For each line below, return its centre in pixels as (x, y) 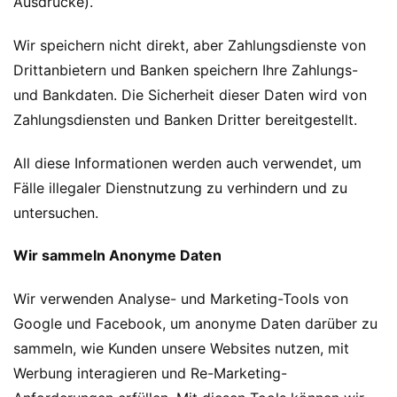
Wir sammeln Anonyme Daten (117, 256)
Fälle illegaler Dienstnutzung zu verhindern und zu (180, 187)
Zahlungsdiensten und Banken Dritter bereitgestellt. (185, 119)
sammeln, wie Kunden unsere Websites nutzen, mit (181, 349)
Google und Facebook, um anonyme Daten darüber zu (195, 324)
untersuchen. (56, 212)
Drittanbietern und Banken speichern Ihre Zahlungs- (186, 70)
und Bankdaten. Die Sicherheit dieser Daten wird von (190, 94)
